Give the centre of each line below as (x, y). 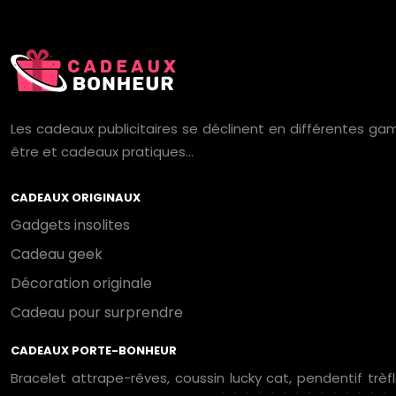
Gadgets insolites (70, 225)
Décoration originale (81, 283)
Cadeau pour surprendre (97, 312)
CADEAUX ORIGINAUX (76, 198)
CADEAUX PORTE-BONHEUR (94, 350)
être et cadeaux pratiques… (102, 152)
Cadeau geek (57, 254)
